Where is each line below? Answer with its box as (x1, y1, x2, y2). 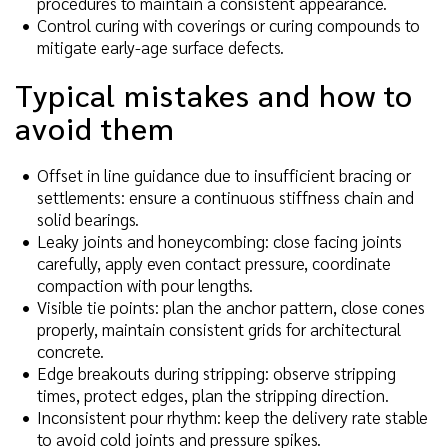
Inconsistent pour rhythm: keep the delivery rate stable (37, 405, 428, 428)
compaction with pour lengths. (37, 273, 253, 296)
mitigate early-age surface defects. (37, 36, 284, 59)
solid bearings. (37, 207, 139, 230)
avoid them (15, 108, 175, 148)
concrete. (37, 339, 104, 362)
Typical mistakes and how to (15, 75, 414, 115)
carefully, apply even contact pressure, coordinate (37, 251, 391, 274)
